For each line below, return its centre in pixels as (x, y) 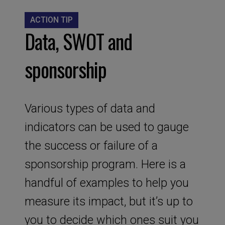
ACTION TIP (51, 20)
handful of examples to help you (106, 183)
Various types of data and (90, 108)
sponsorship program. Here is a (105, 164)
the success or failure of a (91, 145)
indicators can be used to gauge (106, 127)
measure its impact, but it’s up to (108, 201)
